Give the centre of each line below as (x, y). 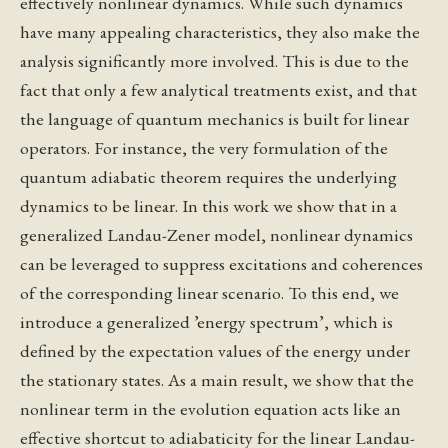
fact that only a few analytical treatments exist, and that (218, 89)
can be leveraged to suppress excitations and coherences (221, 263)
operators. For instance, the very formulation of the (204, 147)
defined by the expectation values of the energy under (215, 350)
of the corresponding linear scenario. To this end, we (209, 292)
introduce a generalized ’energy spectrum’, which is (206, 321)
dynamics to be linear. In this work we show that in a (208, 205)
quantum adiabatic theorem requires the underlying (208, 176)
